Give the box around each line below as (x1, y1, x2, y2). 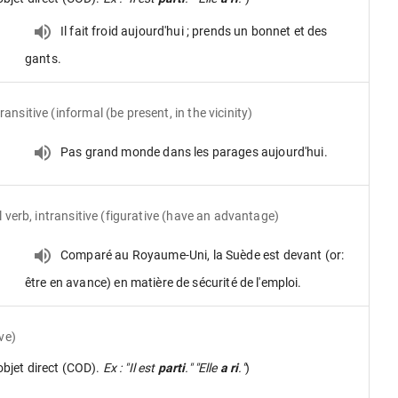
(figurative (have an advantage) (100, 208, 280, 223)
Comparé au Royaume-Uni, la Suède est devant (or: (60, 247, 345, 262)
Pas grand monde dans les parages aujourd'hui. (60, 144, 328, 159)
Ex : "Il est (102, 361, 158, 375)
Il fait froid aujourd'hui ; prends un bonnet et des (60, 23, 328, 38)
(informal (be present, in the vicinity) (51, 105, 253, 120)
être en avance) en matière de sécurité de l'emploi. (25, 275, 302, 290)
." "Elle (185, 361, 220, 375)
